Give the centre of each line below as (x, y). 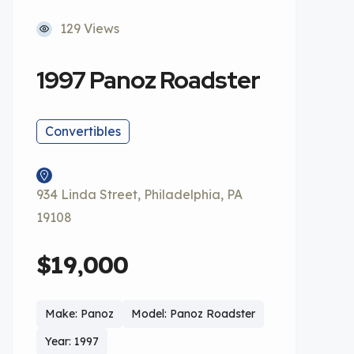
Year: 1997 (72, 341)
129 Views (90, 28)
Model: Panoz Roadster (193, 314)
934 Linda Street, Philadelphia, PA (139, 194)
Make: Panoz (79, 314)
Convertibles (83, 131)
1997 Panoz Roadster (148, 80)
